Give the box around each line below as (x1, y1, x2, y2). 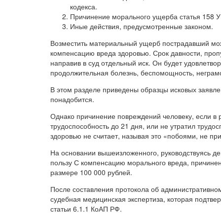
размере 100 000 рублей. (50, 167, 132, 177)
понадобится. (50, 94, 94, 104)
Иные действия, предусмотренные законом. (70, 21, 213, 31)
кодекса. (70, 1, 97, 11)
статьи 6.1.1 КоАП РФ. (50, 203, 122, 214)
